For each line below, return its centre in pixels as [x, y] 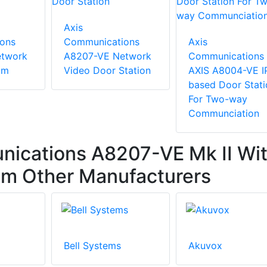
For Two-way [218, 99]
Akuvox [205, 246]
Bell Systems [92, 246]
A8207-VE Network [108, 56]
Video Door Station [107, 71]
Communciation [223, 114]
